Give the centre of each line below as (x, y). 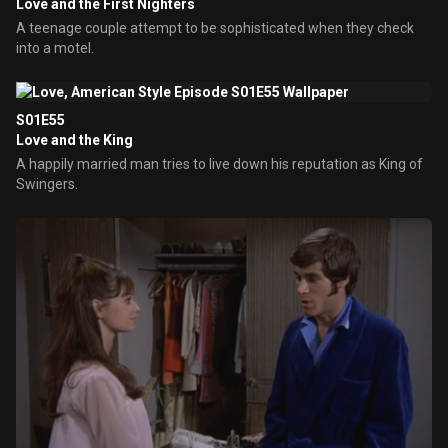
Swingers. (47, 184)
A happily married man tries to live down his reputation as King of (219, 164)
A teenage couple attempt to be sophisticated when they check (215, 28)
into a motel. (55, 48)
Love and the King (74, 140)
